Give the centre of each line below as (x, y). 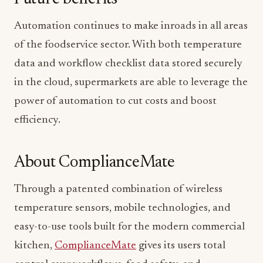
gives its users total (181, 246)
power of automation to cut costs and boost (115, 101)
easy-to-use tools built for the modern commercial (129, 227)
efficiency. (37, 120)
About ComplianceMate (95, 163)
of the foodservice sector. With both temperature (128, 45)
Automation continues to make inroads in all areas (131, 26)
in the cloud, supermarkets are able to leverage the (131, 82)
